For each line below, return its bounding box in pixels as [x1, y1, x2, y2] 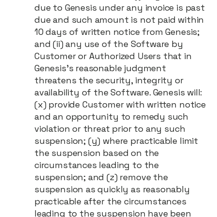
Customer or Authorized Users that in [34, 50, 192, 62]
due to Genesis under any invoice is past [34, 2, 205, 13]
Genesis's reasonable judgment [34, 62, 166, 74]
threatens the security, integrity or [34, 75, 184, 86]
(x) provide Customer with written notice [34, 99, 206, 110]
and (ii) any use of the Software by [34, 38, 183, 49]
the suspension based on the [34, 147, 159, 158]
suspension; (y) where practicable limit [34, 135, 198, 146]
